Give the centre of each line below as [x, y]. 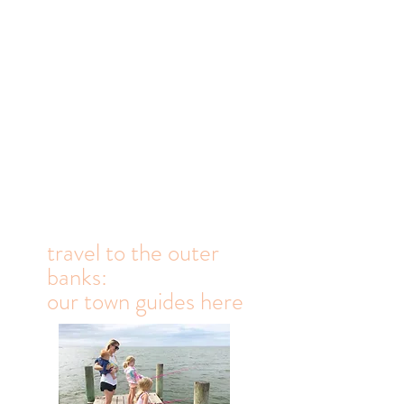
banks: [77, 309]
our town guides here [145, 334]
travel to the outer [133, 285]
